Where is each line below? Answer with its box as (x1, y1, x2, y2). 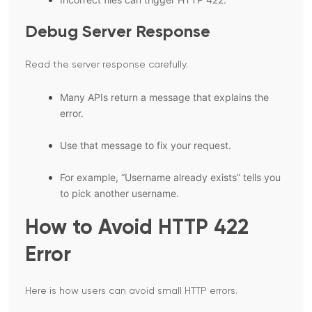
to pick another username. (60, 187, 179, 200)
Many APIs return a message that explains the (60, 91, 269, 104)
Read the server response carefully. (25, 60, 188, 70)
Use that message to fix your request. (60, 139, 231, 152)
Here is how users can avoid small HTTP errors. (25, 286, 237, 297)
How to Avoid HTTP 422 (25, 218, 249, 240)
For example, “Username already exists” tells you (60, 171, 281, 184)
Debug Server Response (25, 24, 210, 41)
